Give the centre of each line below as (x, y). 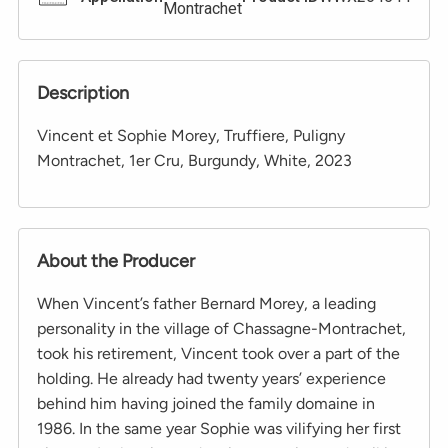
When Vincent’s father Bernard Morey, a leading (206, 303)
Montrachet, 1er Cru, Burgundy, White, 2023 (194, 160)
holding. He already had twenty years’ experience (211, 378)
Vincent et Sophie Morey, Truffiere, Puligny (191, 135)
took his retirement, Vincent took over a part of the (218, 353)
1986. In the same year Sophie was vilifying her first (219, 428)
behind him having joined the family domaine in (206, 403)
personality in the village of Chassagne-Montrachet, (221, 328)
